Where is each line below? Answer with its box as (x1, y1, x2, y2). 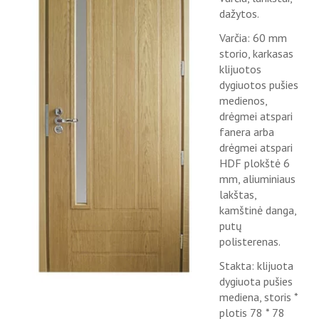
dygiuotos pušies (219, 78, 298, 92)
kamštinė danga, (219, 203, 296, 217)
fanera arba (219, 125, 274, 139)
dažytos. (219, 6, 259, 21)
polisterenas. (219, 234, 281, 249)
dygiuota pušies (219, 274, 293, 288)
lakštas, (219, 187, 256, 202)
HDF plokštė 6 (219, 156, 290, 170)
